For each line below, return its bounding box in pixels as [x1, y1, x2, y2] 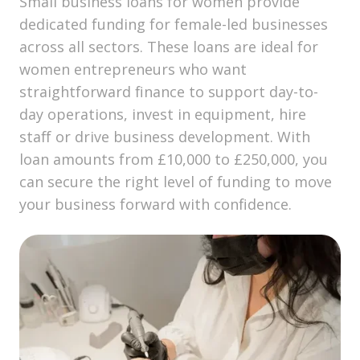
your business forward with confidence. [19, 194, 292, 214]
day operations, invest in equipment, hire [19, 104, 306, 124]
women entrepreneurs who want [19, 59, 247, 79]
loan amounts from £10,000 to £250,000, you [19, 149, 328, 169]
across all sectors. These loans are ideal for [19, 36, 318, 56]
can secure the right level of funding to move [19, 171, 332, 191]
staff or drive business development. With [19, 126, 310, 146]
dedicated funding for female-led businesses [19, 14, 328, 34]
